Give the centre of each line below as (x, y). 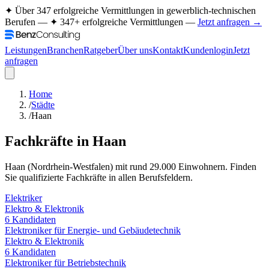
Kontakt (168, 50)
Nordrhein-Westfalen (70, 166)
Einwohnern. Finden (216, 166)
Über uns (135, 50)
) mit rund (128, 166)
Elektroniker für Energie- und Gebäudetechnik (93, 230)
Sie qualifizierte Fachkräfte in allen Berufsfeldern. (99, 177)
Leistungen (26, 50)
